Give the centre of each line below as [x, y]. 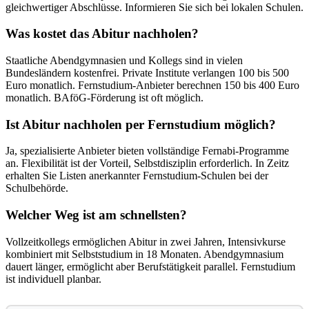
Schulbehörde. [37, 188]
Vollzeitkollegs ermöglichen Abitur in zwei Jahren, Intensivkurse [146, 241]
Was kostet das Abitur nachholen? [102, 34]
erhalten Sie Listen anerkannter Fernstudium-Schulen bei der [137, 176]
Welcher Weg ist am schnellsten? [96, 215]
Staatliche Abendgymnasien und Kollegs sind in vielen [124, 60]
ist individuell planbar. [53, 279]
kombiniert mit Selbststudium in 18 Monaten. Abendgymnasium [144, 254]
